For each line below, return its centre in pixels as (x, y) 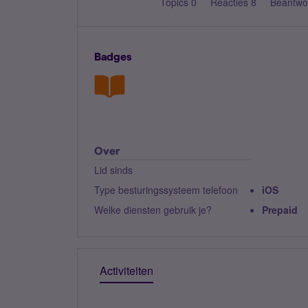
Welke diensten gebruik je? (153, 210)
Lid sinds (113, 170)
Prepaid (280, 210)
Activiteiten (126, 271)
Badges (113, 57)
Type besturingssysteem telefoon (166, 190)
